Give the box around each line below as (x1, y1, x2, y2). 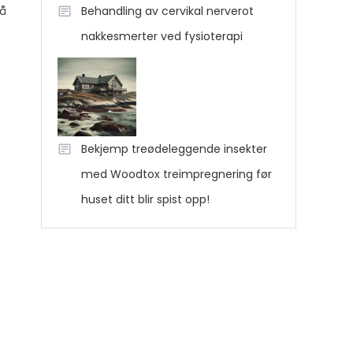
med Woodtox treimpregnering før (81, 166, 272, 182)
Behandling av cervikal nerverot (81, 3, 254, 19)
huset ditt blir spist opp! (81, 191, 210, 207)
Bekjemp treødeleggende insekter (81, 141, 267, 157)
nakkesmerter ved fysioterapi (81, 28, 243, 44)
